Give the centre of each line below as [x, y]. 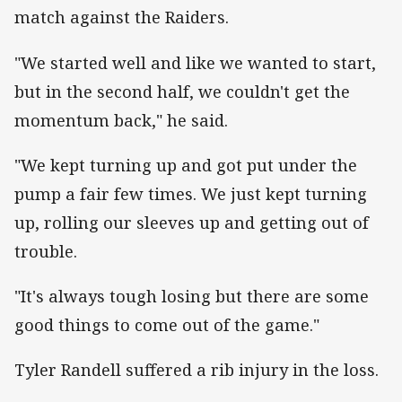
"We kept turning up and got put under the [186, 165]
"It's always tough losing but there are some [192, 296]
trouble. [48, 251]
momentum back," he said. [123, 120]
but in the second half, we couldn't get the [182, 91]
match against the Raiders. [124, 17]
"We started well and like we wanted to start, [195, 62]
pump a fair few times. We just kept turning [191, 193]
